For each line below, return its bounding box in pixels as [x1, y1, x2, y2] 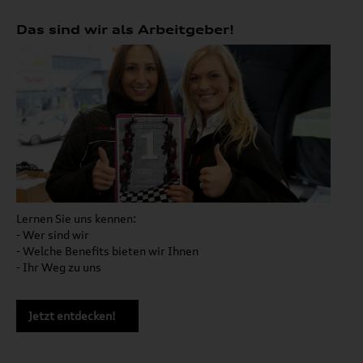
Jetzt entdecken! [28, 308, 116, 322]
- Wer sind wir [16, 227, 89, 241]
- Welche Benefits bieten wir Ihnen [16, 243, 199, 258]
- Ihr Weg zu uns [16, 259, 101, 274]
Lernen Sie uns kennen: [16, 211, 136, 225]
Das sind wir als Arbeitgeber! [16, 22, 234, 38]
